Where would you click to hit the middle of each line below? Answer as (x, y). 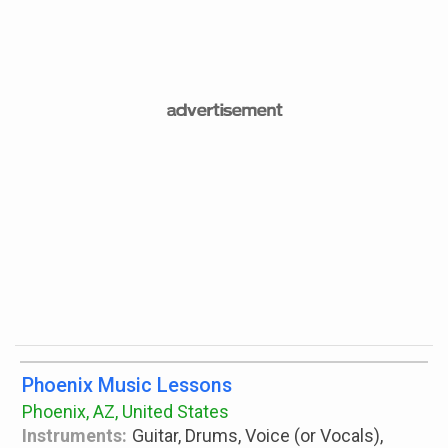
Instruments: (74, 435)
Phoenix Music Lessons (127, 385)
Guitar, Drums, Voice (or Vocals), (258, 435)
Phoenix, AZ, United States (125, 411)
